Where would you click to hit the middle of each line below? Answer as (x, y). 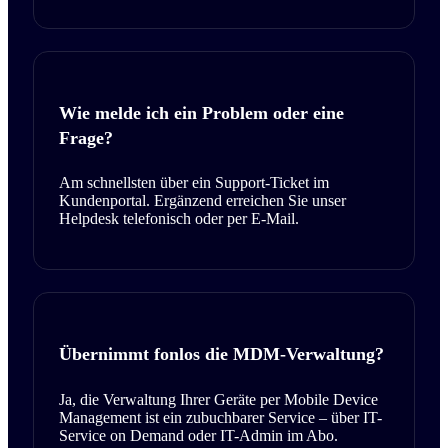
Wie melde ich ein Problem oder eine (201, 112)
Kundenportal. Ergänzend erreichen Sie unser (202, 201)
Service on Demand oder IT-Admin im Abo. (198, 436)
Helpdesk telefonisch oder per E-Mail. (179, 219)
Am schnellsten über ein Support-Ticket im (194, 183)
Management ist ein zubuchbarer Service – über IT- (220, 418)
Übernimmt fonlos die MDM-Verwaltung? (221, 354)
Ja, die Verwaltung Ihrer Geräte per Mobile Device (218, 400)
